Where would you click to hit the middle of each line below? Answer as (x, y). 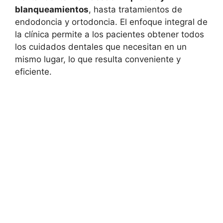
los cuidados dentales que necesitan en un (101, 47)
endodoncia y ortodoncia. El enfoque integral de (111, 22)
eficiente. (33, 71)
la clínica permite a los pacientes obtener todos (110, 34)
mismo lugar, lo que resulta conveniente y (98, 59)
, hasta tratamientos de (135, 9)
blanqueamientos (52, 9)
